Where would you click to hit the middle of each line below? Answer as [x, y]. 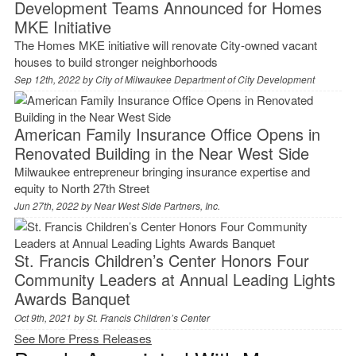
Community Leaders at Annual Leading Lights [174, 279]
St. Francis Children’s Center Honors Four [161, 260]
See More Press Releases [83, 338]
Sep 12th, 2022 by [54, 79]
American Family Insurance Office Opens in [167, 133]
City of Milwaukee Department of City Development [205, 79]
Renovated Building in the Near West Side [161, 153]
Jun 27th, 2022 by [54, 205]
